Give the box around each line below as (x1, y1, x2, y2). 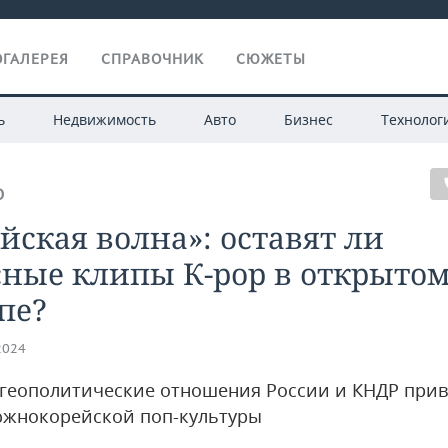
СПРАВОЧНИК (101, 50, 204, 68)
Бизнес (283, 110, 333, 129)
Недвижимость (52, 110, 156, 129)
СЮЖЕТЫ (236, 50, 306, 68)
